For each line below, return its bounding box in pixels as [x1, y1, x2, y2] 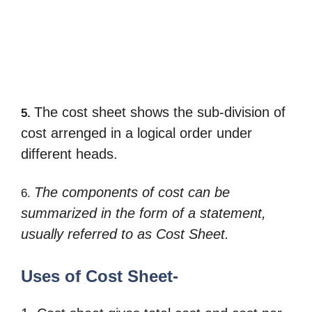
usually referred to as [21, 226, 156, 242]
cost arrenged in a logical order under [21, 125, 252, 141]
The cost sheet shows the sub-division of [34, 104, 286, 120]
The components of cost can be [34, 185, 230, 201]
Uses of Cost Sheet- [21, 266, 178, 286]
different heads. [21, 146, 118, 162]
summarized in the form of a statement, [21, 205, 266, 221]
